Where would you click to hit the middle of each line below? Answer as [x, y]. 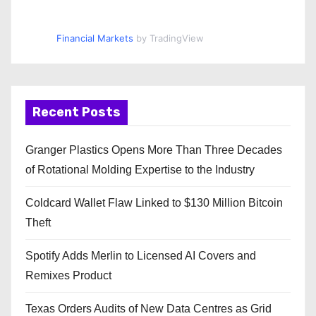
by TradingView [168, 38]
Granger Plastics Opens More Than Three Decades [154, 150]
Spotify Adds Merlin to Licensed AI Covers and [141, 256]
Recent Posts [77, 113]
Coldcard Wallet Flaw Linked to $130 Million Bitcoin [154, 203]
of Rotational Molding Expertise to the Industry [140, 170]
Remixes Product [68, 276]
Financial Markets [95, 38]
